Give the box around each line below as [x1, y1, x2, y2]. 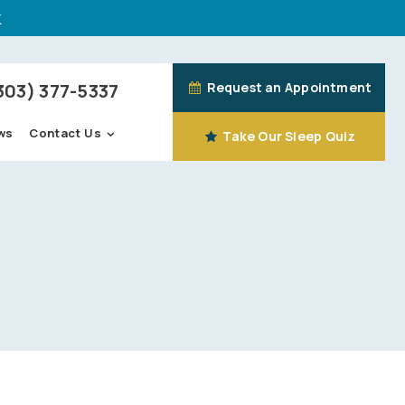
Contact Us [28, 125, 102, 141]
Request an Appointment [203, 79, 372, 96]
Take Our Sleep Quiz [220, 127, 356, 145]
